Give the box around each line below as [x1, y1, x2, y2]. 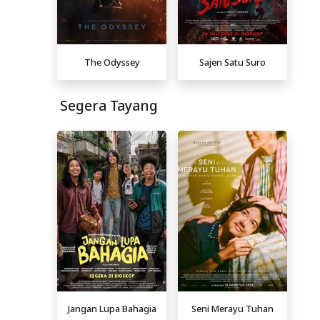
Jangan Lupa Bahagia [67, 302, 156, 316]
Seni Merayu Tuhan [191, 302, 274, 316]
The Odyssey [84, 55, 140, 69]
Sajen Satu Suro [199, 55, 266, 69]
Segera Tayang [60, 96, 158, 116]
